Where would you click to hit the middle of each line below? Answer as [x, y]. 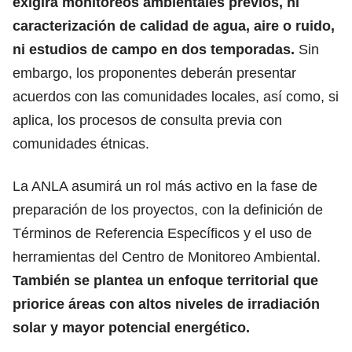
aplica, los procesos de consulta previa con [147, 120]
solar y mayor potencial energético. [131, 327]
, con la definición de [258, 209]
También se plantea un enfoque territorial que [165, 280]
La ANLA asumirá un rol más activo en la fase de [165, 186]
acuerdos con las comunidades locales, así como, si [176, 96]
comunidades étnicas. [81, 143]
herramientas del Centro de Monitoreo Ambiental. [167, 257]
